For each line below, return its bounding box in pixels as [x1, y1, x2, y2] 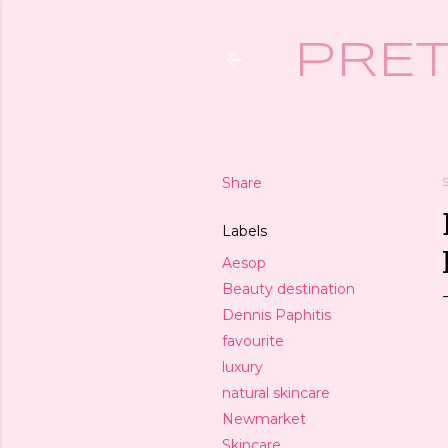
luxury [222, 358, 263, 376]
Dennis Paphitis [222, 306, 331, 324]
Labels [222, 222, 267, 240]
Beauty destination [222, 280, 355, 298]
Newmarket [222, 410, 306, 428]
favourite [222, 332, 284, 350]
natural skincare [222, 384, 330, 402]
